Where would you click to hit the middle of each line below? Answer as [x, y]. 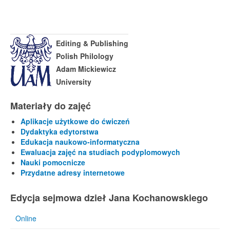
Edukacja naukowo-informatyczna [80, 142]
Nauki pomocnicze [53, 162]
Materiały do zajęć [51, 106]
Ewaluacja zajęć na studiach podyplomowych [100, 152]
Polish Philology [83, 56]
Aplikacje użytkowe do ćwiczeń [75, 121]
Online [26, 218]
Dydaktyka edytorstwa [60, 131]
